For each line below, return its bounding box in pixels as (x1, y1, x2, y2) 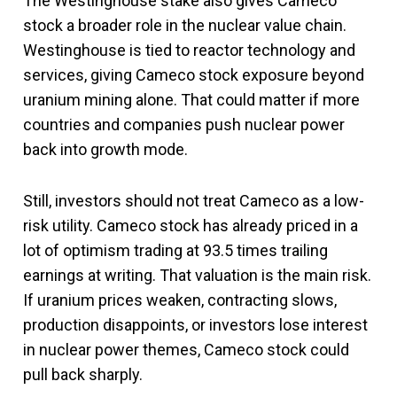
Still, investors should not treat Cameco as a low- (23, 191, 364, 210)
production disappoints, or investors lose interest (23, 315, 368, 334)
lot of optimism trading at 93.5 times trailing (23, 240, 328, 260)
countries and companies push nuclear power (23, 114, 345, 134)
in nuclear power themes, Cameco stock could (23, 339, 349, 359)
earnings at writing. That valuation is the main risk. (23, 265, 371, 284)
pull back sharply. (23, 364, 143, 384)
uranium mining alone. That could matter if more (23, 90, 360, 109)
